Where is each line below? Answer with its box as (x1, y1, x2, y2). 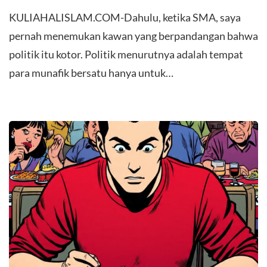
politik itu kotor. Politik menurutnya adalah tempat (9, 47, 243, 61)
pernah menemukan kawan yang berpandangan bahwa (9, 29, 258, 42)
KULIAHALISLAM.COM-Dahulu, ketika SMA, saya (9, 10, 241, 24)
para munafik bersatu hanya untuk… (9, 66, 173, 79)
